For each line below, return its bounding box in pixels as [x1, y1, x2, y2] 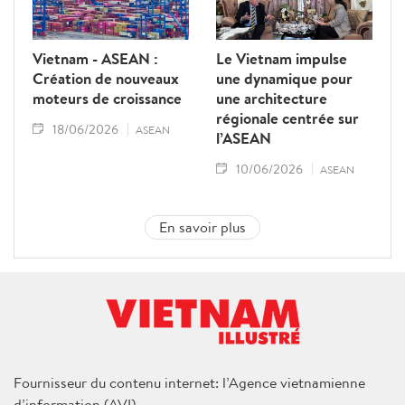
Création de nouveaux [33, 67, 179, 89]
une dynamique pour [216, 67, 353, 89]
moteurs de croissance [33, 87, 182, 108]
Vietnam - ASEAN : [33, 47, 158, 69]
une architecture [216, 87, 327, 108]
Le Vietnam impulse [216, 47, 347, 69]
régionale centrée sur [216, 107, 359, 128]
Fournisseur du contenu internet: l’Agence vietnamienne [14, 372, 365, 393]
